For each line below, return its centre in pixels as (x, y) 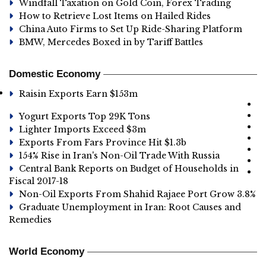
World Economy (47, 251)
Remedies (30, 220)
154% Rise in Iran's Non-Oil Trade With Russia (119, 156)
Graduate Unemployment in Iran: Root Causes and (130, 207)
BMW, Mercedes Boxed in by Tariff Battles (111, 42)
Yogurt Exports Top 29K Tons (85, 116)
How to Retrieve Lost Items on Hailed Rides (115, 16)
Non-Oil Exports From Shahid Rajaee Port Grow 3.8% (137, 194)
